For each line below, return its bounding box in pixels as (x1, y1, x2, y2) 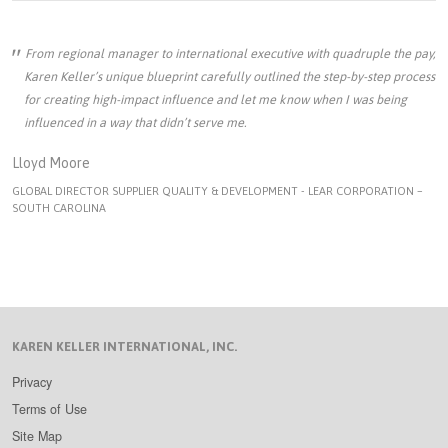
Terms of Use (12, 399, 87, 418)
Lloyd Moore (12, 154, 90, 171)
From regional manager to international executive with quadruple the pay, (25, 45, 435, 61)
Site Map (12, 426, 62, 445)
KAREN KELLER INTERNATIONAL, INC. (12, 338, 237, 354)
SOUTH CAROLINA (12, 201, 106, 214)
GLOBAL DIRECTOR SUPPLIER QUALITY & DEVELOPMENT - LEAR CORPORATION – (12, 184, 423, 197)
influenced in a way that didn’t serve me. (24, 114, 246, 130)
